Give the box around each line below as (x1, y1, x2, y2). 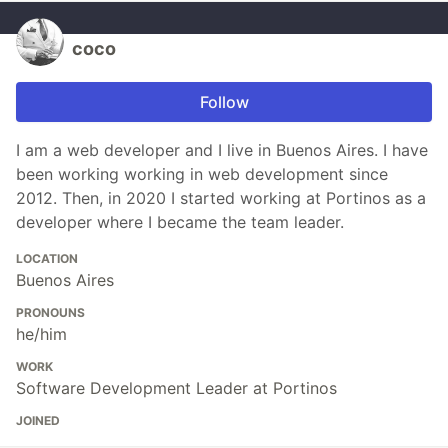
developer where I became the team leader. (16, 212, 344, 233)
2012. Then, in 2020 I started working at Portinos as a (16, 188, 426, 209)
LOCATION (16, 251, 78, 267)
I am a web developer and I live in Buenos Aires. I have (16, 140, 428, 161)
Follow (199, 92, 249, 113)
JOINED (16, 413, 60, 429)
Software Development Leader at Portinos (16, 378, 337, 399)
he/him (16, 324, 67, 345)
